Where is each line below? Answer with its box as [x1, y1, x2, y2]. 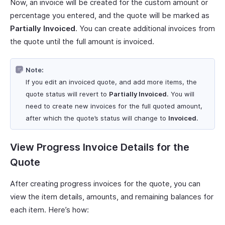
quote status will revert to [26, 90, 109, 98]
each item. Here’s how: [10, 205, 89, 215]
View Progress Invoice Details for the [10, 141, 189, 154]
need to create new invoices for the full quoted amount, [26, 102, 202, 110]
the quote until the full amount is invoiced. [10, 37, 154, 47]
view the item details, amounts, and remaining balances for [10, 192, 213, 202]
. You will [167, 90, 194, 98]
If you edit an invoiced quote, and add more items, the [26, 78, 197, 86]
